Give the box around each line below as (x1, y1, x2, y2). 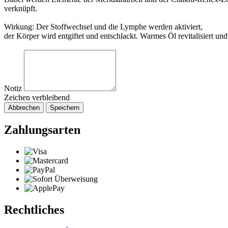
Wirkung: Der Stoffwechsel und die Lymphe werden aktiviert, (4, 22, 203, 32)
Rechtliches (4, 203, 64, 216)
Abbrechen (8, 104, 40, 112)
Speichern (50, 104, 79, 112)
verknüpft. (4, 4, 37, 13)
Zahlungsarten (4, 123, 80, 137)
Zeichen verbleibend (4, 93, 70, 102)
